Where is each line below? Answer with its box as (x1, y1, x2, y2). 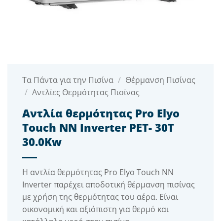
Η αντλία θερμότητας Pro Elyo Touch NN (22, 167, 174, 178)
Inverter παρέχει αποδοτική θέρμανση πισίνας (22, 179, 195, 190)
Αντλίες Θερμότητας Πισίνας (32, 87, 140, 98)
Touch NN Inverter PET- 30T (22, 120, 174, 135)
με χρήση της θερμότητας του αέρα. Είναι (22, 191, 178, 202)
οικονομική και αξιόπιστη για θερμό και (22, 204, 169, 215)
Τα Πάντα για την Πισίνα (22, 74, 113, 85)
